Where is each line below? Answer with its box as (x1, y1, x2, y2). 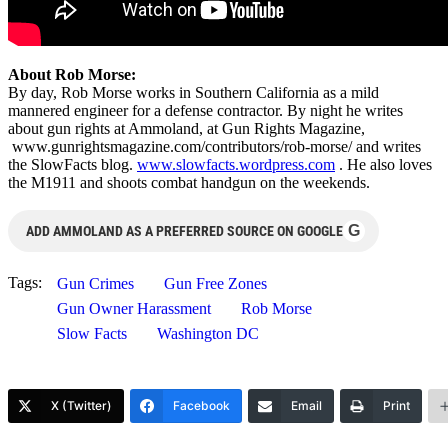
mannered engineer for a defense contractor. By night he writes (8, 101, 403, 119)
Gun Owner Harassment (57, 299, 211, 317)
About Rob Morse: (8, 65, 136, 83)
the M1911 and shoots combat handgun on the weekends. (8, 173, 370, 191)
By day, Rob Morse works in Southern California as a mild (8, 83, 379, 101)
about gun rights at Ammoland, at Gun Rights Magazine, (8, 119, 365, 137)
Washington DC (157, 324, 259, 342)
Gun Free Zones (164, 274, 267, 292)
